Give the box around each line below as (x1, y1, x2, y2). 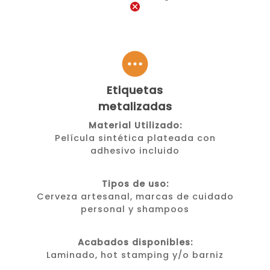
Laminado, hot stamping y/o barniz (46, 249, 224, 262)
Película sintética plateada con (54, 132, 216, 145)
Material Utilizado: (88, 119, 182, 132)
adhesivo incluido (90, 145, 180, 157)
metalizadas (98, 99, 172, 115)
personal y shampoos (81, 203, 189, 216)
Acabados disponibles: (77, 236, 193, 249)
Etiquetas (107, 83, 163, 98)
